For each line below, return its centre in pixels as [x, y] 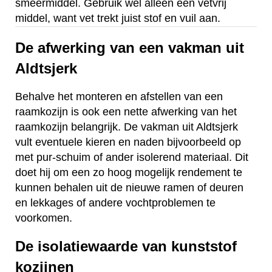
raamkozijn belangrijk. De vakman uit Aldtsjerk [127, 127]
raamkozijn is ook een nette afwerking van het [126, 111]
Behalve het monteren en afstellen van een [119, 96]
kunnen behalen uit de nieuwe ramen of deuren [129, 187]
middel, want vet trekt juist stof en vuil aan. [118, 19]
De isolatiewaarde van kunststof [126, 246]
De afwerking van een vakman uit [130, 47]
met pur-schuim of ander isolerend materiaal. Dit [132, 157]
